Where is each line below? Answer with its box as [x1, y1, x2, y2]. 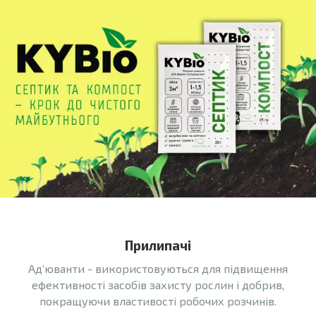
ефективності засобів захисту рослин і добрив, [31, 278, 284, 292]
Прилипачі [124, 237, 191, 254]
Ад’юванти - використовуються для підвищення [28, 262, 288, 276]
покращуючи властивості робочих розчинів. [39, 294, 276, 308]
